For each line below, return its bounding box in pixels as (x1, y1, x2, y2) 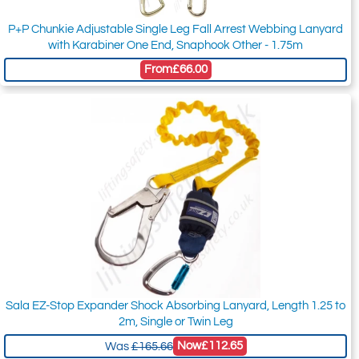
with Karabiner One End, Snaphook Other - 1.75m (48, 39, 303, 52)
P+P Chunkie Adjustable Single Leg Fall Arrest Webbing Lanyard (8, 23, 343, 36)
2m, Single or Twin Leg (118, 316, 233, 329)
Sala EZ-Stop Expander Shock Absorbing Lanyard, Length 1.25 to (6, 300, 345, 313)
